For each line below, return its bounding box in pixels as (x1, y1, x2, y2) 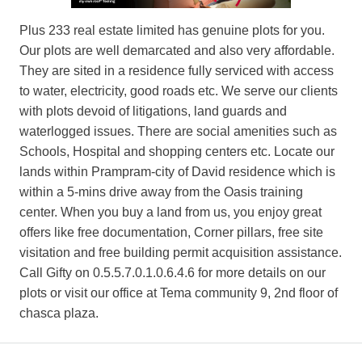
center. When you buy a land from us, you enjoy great (19, 205, 322, 220)
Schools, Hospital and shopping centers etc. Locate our (19, 145, 335, 159)
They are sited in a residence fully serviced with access (19, 64, 334, 78)
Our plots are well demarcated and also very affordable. (19, 44, 335, 58)
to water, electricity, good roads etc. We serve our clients (19, 84, 338, 99)
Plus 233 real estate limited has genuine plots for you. (19, 23, 325, 38)
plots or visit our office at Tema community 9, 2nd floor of (19, 286, 338, 301)
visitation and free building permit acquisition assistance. (19, 246, 342, 260)
